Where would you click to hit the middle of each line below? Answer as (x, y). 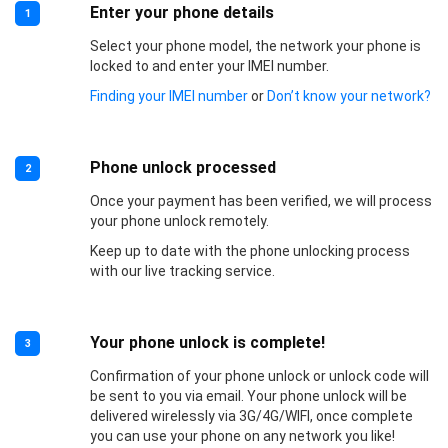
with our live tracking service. (182, 270)
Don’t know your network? (348, 95)
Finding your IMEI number (168, 95)
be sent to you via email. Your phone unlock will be (248, 395)
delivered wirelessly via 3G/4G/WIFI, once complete (251, 415)
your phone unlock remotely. (179, 220)
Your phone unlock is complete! (207, 342)
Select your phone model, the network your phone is (255, 45)
